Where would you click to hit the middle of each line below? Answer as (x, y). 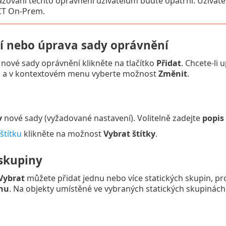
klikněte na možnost (62, 134)
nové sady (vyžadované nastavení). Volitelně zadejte (102, 118)
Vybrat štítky (129, 134)
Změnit (173, 74)
